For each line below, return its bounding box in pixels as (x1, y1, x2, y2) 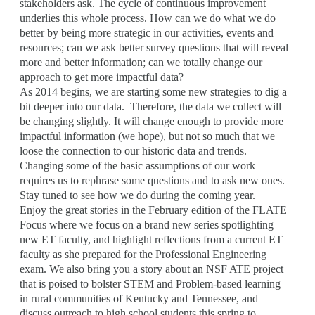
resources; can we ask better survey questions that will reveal (20, 41, 288, 53)
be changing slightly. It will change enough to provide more (20, 115, 283, 127)
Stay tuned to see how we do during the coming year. (20, 188, 258, 201)
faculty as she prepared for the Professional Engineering (20, 247, 266, 260)
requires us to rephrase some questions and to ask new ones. (20, 174, 285, 186)
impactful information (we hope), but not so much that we (20, 129, 275, 142)
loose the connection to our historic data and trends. (20, 144, 247, 157)
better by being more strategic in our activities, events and (20, 26, 274, 39)
